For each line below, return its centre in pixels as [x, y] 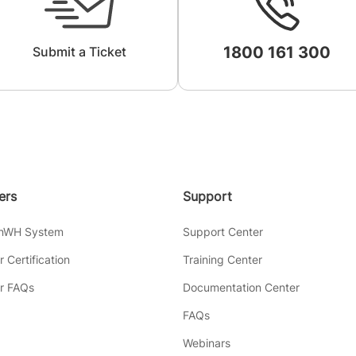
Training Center [222, 259]
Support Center [222, 231]
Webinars [206, 342]
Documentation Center [241, 287]
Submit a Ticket [79, 52]
